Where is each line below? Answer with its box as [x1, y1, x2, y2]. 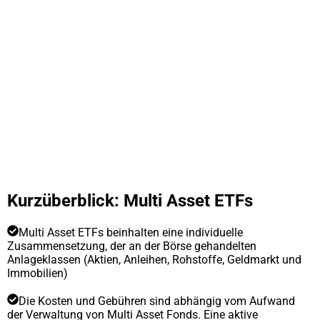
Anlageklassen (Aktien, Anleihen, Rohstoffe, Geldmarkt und [7, 252, 301, 266]
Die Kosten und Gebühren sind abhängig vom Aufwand [19, 294, 295, 308]
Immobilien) [7, 266, 68, 280]
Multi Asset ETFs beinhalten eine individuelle [19, 225, 243, 239]
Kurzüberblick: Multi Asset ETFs [7, 190, 253, 211]
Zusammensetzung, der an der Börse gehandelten [7, 239, 256, 253]
